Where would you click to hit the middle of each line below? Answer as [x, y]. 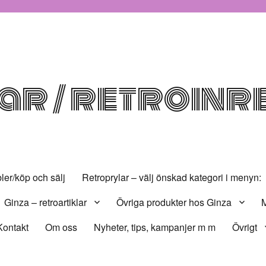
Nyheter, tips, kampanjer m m [155, 227]
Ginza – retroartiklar [46, 202]
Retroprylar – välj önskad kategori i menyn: [172, 177]
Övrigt [245, 227]
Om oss [61, 227]
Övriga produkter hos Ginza [174, 202]
